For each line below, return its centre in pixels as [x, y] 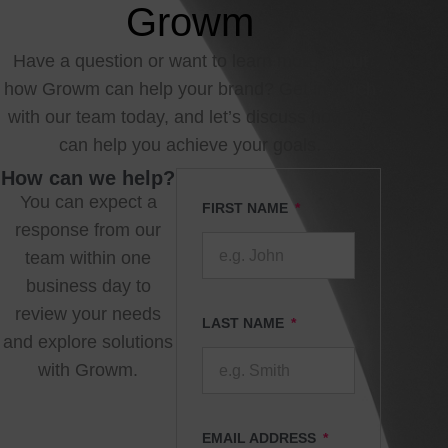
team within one [88, 258]
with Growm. [88, 370]
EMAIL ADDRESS [261, 438]
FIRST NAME [247, 208]
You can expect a [88, 202]
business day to [88, 286]
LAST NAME [245, 323]
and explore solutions [88, 342]
